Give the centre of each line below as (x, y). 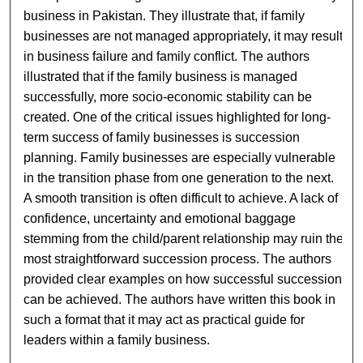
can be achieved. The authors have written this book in (180, 299)
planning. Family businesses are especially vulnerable (180, 158)
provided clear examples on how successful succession (183, 279)
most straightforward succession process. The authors (178, 259)
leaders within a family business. (117, 340)
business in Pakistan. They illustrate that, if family (164, 16)
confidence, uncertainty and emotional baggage (160, 218)
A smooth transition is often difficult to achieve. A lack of (181, 198)
